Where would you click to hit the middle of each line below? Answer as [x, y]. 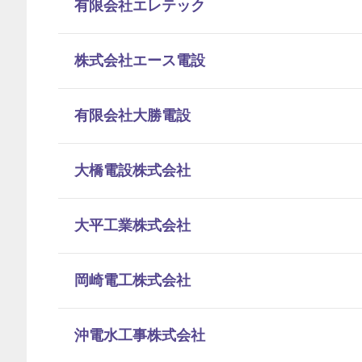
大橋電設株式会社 [133, 170]
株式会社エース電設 [140, 61]
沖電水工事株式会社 [140, 335]
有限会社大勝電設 [133, 116]
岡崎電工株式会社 [133, 280]
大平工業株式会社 [133, 225]
